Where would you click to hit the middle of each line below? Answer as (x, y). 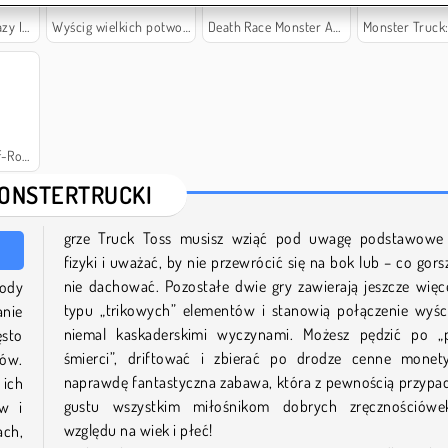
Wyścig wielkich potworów (117, 26)
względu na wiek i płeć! (140, 429)
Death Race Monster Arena (270, 26)
